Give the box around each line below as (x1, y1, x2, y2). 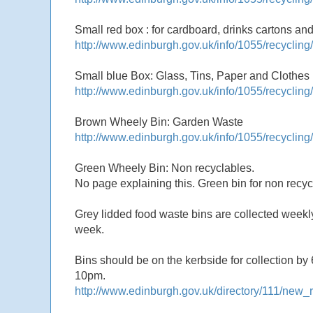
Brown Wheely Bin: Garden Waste (75, 116, 243, 129)
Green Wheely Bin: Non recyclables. (75, 162, 254, 175)
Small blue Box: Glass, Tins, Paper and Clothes (75, 70, 310, 82)
